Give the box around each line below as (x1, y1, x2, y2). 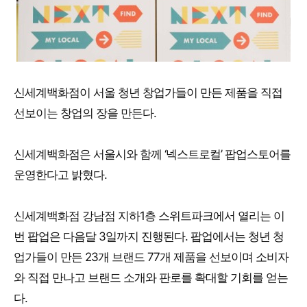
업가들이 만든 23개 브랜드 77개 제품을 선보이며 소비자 (14, 249, 288, 264)
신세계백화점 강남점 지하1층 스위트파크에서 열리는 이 (14, 208, 284, 223)
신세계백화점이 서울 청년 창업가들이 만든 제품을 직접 (14, 85, 282, 99)
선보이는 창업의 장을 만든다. (14, 106, 156, 120)
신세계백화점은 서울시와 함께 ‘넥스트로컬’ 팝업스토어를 (14, 147, 291, 161)
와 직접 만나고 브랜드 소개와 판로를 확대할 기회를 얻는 (14, 270, 288, 284)
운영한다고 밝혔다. (14, 167, 107, 182)
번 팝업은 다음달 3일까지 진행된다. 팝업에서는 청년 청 (14, 229, 284, 243)
